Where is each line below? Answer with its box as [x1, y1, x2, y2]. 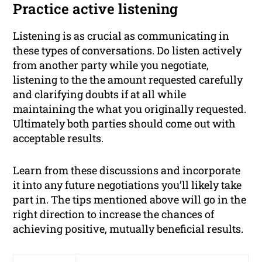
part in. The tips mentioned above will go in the [13, 192, 247, 207]
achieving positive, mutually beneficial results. [13, 222, 244, 236]
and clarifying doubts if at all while [13, 87, 187, 102]
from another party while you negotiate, [13, 58, 209, 73]
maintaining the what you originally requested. [13, 102, 247, 116]
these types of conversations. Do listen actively [13, 43, 242, 58]
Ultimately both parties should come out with [13, 116, 236, 131]
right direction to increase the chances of [13, 207, 215, 222]
